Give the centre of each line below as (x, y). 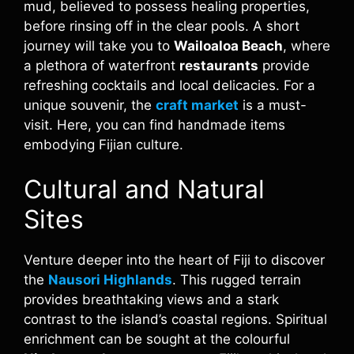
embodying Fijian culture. (104, 144)
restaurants (219, 65)
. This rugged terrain (237, 280)
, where (307, 45)
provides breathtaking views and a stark (151, 299)
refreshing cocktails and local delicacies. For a (169, 85)
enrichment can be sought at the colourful (157, 339)
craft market (197, 105)
